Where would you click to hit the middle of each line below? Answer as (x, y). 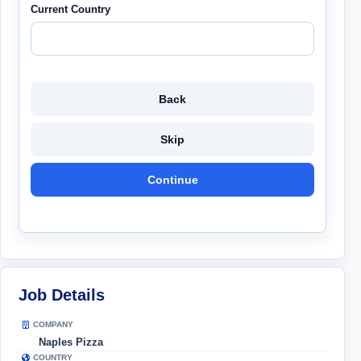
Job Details (62, 295)
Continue (172, 180)
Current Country (71, 10)
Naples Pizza (71, 342)
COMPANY (53, 324)
